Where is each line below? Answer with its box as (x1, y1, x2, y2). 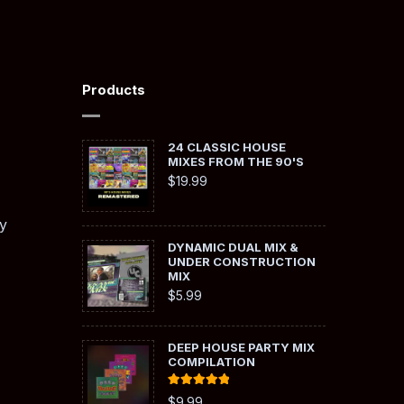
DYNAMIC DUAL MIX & (168, 240, 298, 255)
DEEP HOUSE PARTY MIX (168, 340, 315, 355)
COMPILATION (168, 354, 255, 370)
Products (82, 81, 145, 99)
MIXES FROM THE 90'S (168, 154, 304, 170)
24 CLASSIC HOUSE (168, 140, 286, 155)
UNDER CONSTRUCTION (168, 254, 316, 270)
